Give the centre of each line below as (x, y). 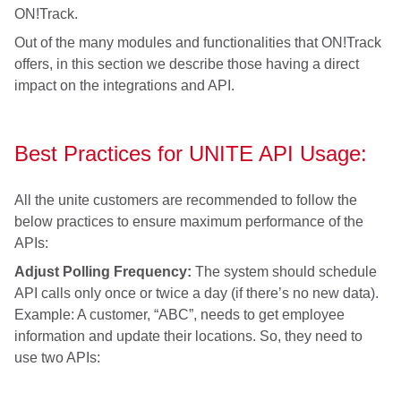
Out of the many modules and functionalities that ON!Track (198, 43)
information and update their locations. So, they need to (188, 337)
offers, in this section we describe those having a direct (187, 64)
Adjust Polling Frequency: (103, 272)
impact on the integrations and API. (124, 86)
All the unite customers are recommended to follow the (186, 200)
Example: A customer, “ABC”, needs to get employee (179, 315)
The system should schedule (284, 272)
